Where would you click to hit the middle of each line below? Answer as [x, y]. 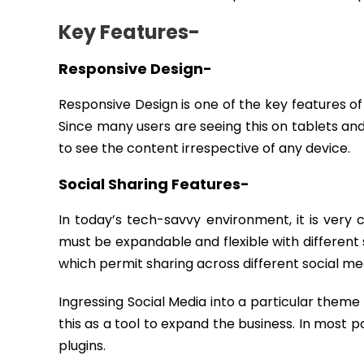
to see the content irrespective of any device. [204, 148]
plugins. [82, 346]
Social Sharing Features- [154, 184]
